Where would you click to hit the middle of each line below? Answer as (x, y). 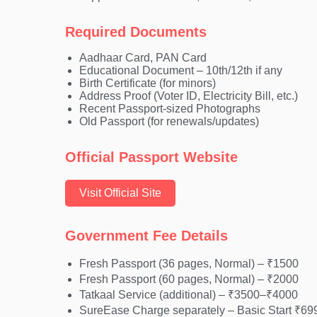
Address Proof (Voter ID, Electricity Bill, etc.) (189, 96)
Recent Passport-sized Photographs (170, 108)
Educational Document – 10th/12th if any (181, 70)
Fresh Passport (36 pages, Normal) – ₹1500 (189, 263)
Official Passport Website (151, 157)
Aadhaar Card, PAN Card (143, 57)
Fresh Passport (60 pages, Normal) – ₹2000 (189, 279)
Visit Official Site (120, 192)
